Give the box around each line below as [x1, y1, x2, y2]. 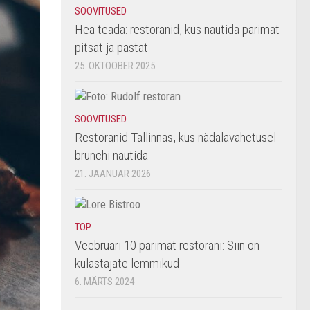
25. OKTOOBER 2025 [75, 60, 155, 72]
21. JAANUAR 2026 [75, 167, 151, 180]
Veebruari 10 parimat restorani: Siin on [75, 237, 259, 253]
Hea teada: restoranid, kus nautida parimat [75, 21, 280, 37]
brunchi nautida [75, 147, 148, 163]
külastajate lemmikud [75, 255, 179, 271]
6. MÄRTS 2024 [75, 275, 134, 288]
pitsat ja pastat [75, 39, 148, 55]
